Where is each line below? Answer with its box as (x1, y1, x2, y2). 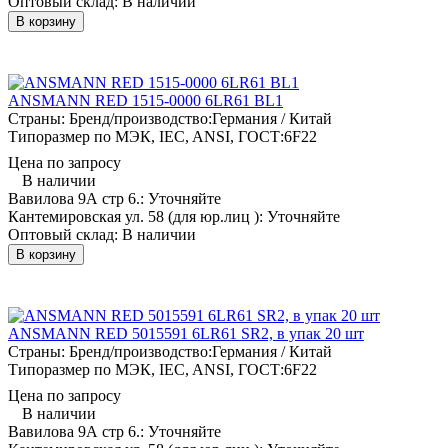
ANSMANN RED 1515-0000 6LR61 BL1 (8, 91, 283, 109)
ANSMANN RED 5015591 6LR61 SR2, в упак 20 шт (8, 324, 364, 342)
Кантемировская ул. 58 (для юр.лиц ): (8, 207, 267, 225)
